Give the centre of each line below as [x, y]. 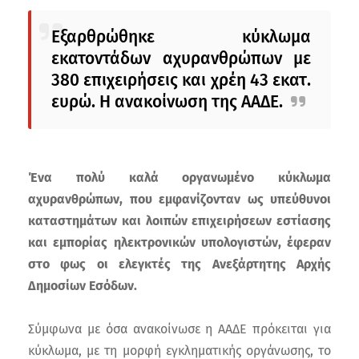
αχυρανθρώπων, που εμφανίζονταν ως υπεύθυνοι [179, 199]
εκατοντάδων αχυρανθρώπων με [181, 58]
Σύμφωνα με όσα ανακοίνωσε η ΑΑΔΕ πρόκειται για [179, 329]
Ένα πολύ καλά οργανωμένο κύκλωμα [179, 177]
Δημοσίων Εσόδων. [83, 285]
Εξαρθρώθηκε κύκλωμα [181, 36]
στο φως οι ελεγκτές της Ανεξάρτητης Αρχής [179, 264]
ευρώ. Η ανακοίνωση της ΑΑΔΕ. [167, 101]
